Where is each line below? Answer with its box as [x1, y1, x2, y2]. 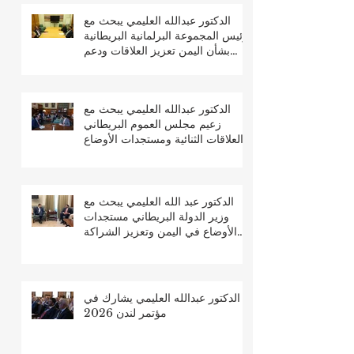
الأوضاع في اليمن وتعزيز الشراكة [84, 224, 237, 239]
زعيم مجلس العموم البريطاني [84, 117, 221, 132]
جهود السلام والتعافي [84, 58, 180, 73]
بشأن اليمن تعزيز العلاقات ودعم [84, 43, 230, 58]
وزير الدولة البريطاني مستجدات [84, 209, 229, 224]
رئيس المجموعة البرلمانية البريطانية [84, 28, 248, 43]
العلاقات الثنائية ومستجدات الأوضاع [84, 132, 243, 147]
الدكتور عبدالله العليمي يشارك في [84, 291, 240, 306]
